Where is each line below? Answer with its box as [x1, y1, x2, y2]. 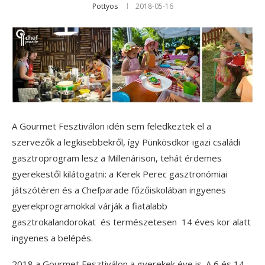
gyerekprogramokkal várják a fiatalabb [12, 200, 167, 212]
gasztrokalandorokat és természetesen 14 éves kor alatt [12, 216, 251, 228]
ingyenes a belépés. [12, 232, 93, 244]
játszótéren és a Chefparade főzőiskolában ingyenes [12, 184, 226, 196]
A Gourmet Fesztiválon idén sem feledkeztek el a [12, 120, 211, 132]
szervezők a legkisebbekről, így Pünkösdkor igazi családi [12, 136, 240, 148]
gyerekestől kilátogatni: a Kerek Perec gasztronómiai [12, 168, 227, 180]
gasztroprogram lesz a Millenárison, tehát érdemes [12, 152, 222, 164]
